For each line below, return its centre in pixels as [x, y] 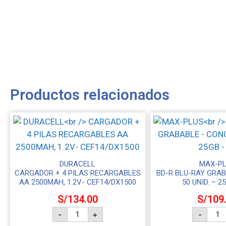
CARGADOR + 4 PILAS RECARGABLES [77, 173]
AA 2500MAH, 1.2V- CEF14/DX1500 [77, 182]
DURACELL [78, 164]
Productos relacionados [90, 95]
